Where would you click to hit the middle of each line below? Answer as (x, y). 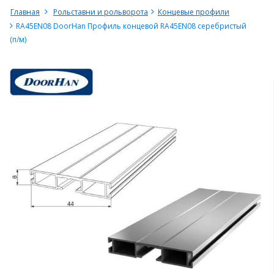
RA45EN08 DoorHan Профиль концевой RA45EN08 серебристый (131, 26)
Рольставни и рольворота (101, 12)
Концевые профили (194, 12)
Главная (25, 12)
